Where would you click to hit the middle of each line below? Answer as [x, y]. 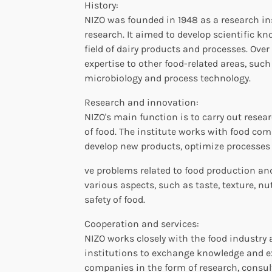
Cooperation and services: [142, 223]
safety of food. [115, 199]
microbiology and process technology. [168, 78]
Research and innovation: [141, 102]
